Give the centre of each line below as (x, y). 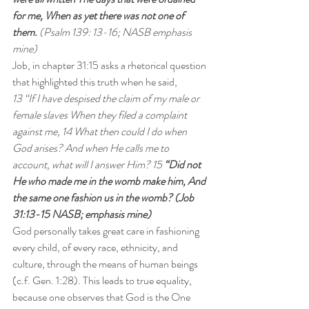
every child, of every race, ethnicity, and (96, 247)
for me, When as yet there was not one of (99, 16)
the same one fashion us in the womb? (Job (104, 198)
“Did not (182, 165)
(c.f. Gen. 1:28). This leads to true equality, (103, 280)
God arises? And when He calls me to (92, 148)
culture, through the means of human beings (106, 264)
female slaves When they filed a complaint (101, 115)
